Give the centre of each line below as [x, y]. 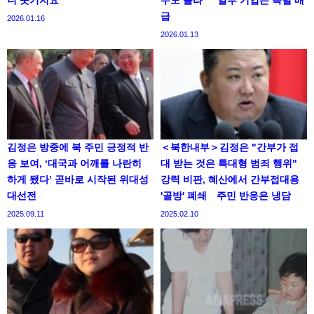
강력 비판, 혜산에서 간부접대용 [230, 180]
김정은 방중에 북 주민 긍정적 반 [78, 148]
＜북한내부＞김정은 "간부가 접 [230, 148]
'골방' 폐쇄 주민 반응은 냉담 [226, 196]
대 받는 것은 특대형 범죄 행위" [229, 164]
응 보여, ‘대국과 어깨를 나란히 [74, 164]
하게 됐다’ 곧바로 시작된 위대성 [78, 180]
